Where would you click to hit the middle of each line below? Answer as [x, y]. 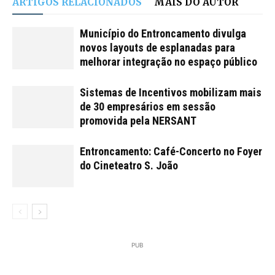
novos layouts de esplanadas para [157, 48]
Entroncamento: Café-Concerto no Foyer [171, 152]
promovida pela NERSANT [138, 121]
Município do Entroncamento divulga [163, 34]
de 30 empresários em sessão [148, 107]
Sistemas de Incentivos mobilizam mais [171, 93]
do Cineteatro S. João [129, 166]
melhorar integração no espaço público [168, 62]
